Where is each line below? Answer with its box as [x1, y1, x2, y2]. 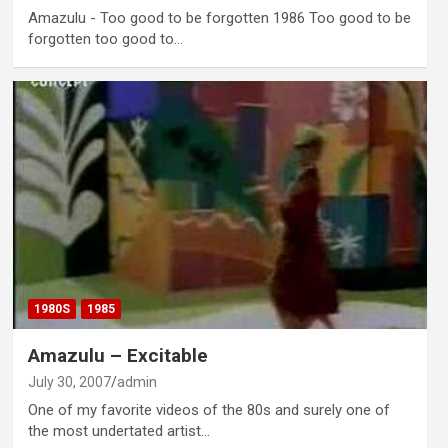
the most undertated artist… [27, 422, 210, 441]
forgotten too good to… [27, 29, 183, 48]
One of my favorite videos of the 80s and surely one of [27, 401, 390, 420]
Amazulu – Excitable [27, 344, 208, 368]
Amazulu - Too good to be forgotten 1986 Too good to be [27, 8, 411, 27]
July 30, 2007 [27, 374, 111, 391]
